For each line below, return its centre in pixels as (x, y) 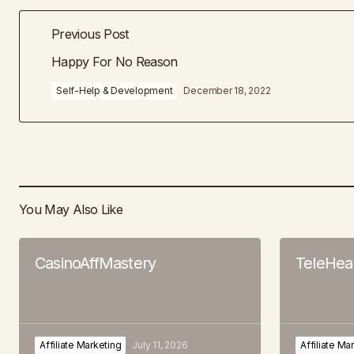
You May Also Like (71, 209)
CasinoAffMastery (96, 263)
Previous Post (90, 34)
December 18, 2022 (227, 90)
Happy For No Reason (115, 62)
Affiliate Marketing (81, 345)
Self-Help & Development (115, 90)
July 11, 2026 (160, 345)
